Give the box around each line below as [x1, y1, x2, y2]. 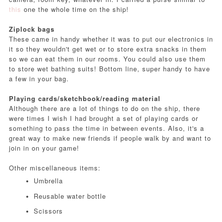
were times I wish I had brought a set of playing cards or [8, 113, 198, 123]
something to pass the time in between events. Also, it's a [8, 123, 204, 133]
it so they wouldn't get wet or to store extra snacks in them [8, 44, 207, 54]
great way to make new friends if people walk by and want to [8, 133, 211, 143]
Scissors [33, 206, 63, 216]
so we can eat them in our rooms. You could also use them [8, 54, 206, 63]
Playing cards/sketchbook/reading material [8, 93, 163, 103]
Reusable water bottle [33, 191, 106, 201]
